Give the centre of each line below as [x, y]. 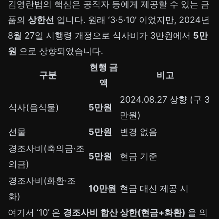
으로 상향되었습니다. [60, 51]
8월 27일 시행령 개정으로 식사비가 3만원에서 [100, 36]
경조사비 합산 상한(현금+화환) [124, 213]
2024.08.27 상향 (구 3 [165, 100]
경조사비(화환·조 [42, 181]
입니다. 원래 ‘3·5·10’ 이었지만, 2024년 [132, 20]
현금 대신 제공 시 [154, 189]
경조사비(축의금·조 [46, 149]
